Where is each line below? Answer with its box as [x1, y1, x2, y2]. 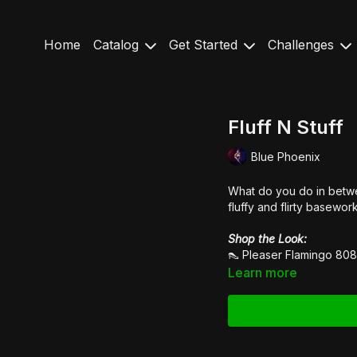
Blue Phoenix [251, 149, 320, 163]
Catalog [93, 37, 143, 53]
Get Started [169, 37, 241, 53]
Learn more [228, 265, 297, 280]
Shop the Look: [228, 232, 307, 245]
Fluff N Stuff [228, 116, 343, 139]
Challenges [268, 37, 338, 53]
